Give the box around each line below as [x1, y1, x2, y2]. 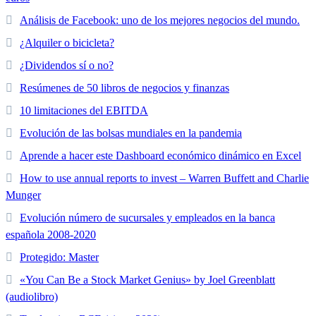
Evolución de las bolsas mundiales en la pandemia [20, 127, 242, 140]
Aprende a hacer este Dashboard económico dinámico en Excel [20, 150, 301, 162]
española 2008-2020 [6, 229, 96, 241]
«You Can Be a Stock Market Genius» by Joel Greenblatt [20, 274, 275, 286]
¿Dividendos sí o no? [20, 59, 114, 72]
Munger [6, 189, 41, 202]
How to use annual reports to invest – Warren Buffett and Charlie [20, 172, 309, 185]
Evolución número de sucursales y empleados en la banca [20, 212, 275, 224]
